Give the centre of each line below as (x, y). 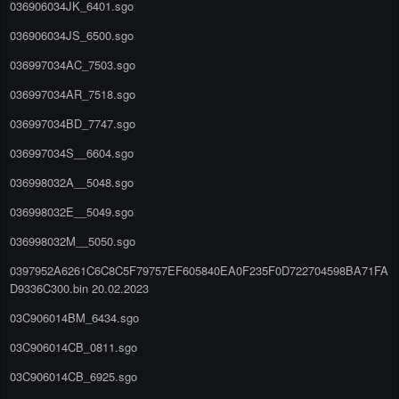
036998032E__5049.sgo (72, 211)
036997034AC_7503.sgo (73, 64)
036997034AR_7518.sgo (73, 94)
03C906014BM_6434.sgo (74, 317)
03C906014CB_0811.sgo (73, 346)
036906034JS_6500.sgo (72, 35)
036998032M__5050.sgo (73, 240)
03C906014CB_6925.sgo (73, 376)
